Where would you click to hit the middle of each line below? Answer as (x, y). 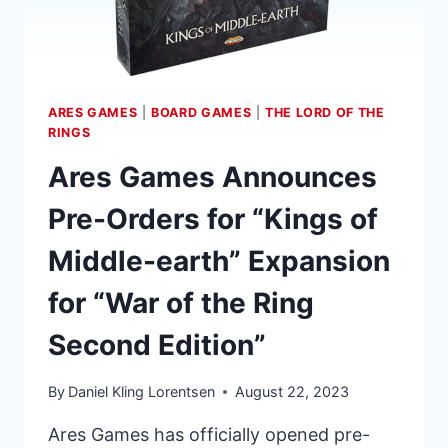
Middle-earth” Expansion (219, 260)
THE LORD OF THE (325, 113)
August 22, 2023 (292, 392)
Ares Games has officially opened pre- (209, 435)
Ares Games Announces (212, 176)
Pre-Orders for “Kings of (213, 218)
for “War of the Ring (181, 302)
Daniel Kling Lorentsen (142, 392)
